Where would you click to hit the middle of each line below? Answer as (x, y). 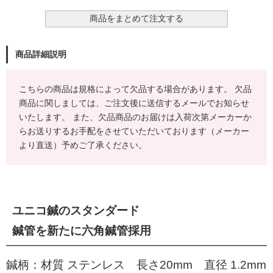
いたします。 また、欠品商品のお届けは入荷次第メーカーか (135, 117)
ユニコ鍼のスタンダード (76, 210)
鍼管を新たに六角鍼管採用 (82, 230)
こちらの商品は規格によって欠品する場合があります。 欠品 (135, 89)
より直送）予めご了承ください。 (83, 145)
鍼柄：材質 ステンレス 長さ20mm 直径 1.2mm (136, 264)
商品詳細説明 (41, 54)
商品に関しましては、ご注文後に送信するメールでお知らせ (134, 103)
